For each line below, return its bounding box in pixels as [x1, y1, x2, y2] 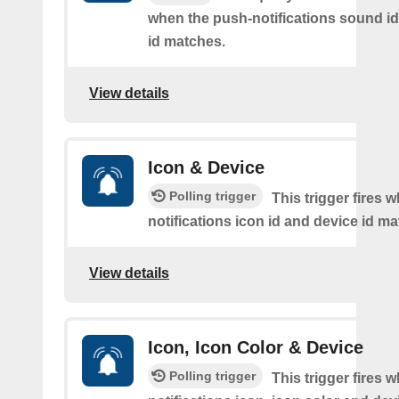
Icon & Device [148, 158, 265, 178]
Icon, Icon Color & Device [148, 338, 363, 358]
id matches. [148, 34, 225, 50]
